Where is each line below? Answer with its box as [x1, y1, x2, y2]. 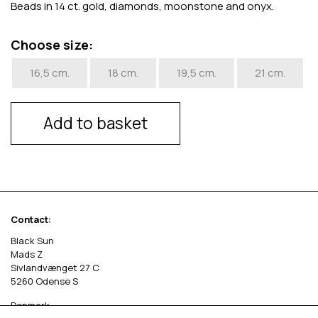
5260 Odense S [11, 274, 78, 287]
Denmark [11, 298, 50, 312]
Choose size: [11, 35, 93, 53]
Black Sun [11, 234, 54, 247]
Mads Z [11, 247, 43, 261]
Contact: [11, 212, 51, 226]
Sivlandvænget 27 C [11, 261, 99, 274]
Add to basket [43, 112, 148, 134]
